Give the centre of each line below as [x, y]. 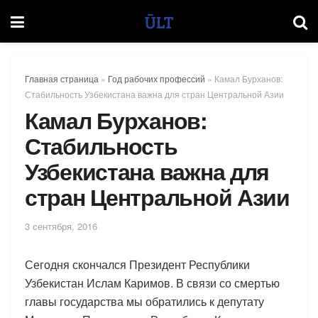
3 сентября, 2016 [61, 226]
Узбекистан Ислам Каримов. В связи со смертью [152, 283]
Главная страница [62, 78]
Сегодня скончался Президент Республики [137, 264]
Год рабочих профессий [157, 78]
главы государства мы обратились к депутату [144, 301]
